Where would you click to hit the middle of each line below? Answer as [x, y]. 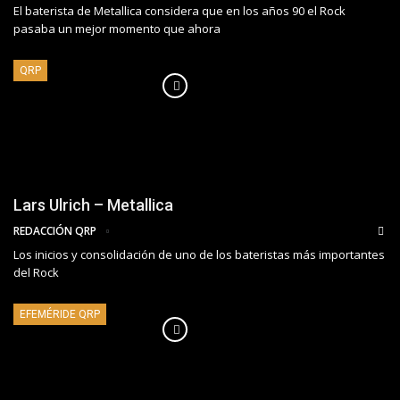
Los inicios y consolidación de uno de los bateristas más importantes [199, 254]
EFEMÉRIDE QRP [60, 314]
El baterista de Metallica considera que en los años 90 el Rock [179, 11]
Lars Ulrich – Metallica [93, 204]
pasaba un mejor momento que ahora [117, 29]
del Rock [36, 272]
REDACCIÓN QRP [56, 230]
